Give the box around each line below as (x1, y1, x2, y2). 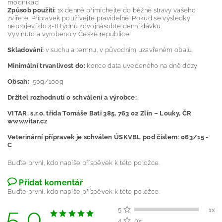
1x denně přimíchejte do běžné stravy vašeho (55, 6, 196, 14)
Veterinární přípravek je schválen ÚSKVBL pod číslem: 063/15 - (7, 133, 209, 141)
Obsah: (7, 78, 29, 86)
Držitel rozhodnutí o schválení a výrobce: (7, 94, 137, 102)
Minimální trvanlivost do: (7, 62, 87, 70)
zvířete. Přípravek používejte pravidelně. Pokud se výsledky (7, 14, 190, 22)
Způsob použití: (7, 6, 56, 14)
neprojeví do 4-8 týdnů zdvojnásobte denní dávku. (7, 22, 162, 30)
